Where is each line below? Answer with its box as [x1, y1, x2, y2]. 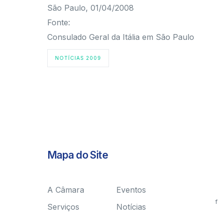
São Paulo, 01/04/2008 [47, 3, 134, 13]
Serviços [47, 202, 79, 212]
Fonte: [47, 18, 70, 27]
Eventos [116, 185, 146, 195]
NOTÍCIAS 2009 [55, 55, 101, 61]
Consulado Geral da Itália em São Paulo [47, 32, 194, 42]
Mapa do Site [47, 149, 109, 161]
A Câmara [47, 185, 84, 195]
